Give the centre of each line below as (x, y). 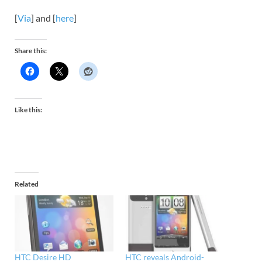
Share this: (31, 50)
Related (27, 184)
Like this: (28, 109)
